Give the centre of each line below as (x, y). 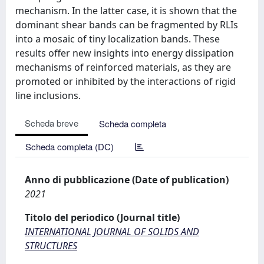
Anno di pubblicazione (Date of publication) (127, 180)
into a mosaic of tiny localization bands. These (118, 39)
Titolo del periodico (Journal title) (102, 217)
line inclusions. (48, 95)
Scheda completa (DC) (70, 146)
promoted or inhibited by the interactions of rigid (126, 81)
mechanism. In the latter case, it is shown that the (126, 11)
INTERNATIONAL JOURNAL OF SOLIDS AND (112, 232)
